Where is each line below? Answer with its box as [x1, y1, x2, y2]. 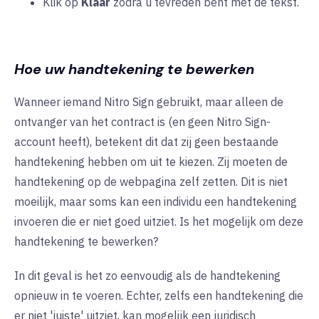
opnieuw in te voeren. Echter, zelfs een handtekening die [14, 288, 303, 303]
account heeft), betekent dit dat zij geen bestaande [14, 135, 278, 150]
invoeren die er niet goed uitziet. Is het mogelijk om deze [14, 214, 303, 229]
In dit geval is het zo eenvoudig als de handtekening [14, 268, 281, 283]
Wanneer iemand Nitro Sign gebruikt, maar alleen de [14, 95, 283, 110]
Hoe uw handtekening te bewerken [14, 60, 254, 79]
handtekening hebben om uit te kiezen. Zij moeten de [14, 155, 288, 169]
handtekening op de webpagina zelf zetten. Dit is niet [14, 174, 288, 189]
